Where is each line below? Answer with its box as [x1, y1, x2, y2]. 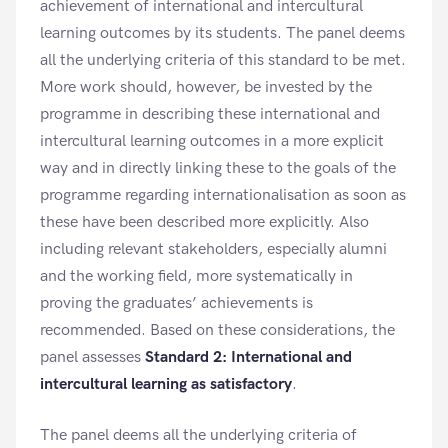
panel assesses [40, 348, 145, 367]
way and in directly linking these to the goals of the [40, 159, 396, 178]
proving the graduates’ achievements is [40, 294, 313, 313]
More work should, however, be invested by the [40, 78, 372, 97]
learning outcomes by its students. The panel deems [40, 24, 405, 43]
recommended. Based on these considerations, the [40, 321, 395, 340]
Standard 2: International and [145, 348, 352, 367]
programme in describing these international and [40, 105, 380, 124]
